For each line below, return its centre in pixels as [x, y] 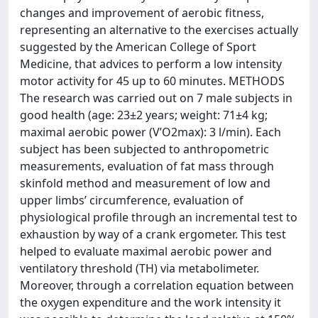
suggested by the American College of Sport [138, 47]
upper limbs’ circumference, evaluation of [132, 200]
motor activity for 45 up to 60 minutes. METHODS [152, 81]
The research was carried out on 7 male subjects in [156, 98]
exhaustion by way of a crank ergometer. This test [153, 234]
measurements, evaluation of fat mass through [147, 166]
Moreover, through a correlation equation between [157, 285]
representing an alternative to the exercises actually [159, 30]
